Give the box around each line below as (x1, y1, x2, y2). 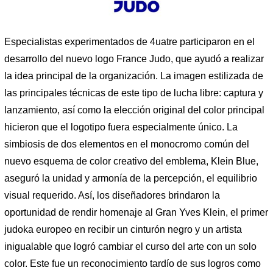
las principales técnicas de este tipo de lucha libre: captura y (4, 87, 263, 98)
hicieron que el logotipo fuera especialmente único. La (4, 121, 238, 132)
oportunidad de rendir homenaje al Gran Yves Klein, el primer (4, 207, 268, 218)
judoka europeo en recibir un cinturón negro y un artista (4, 224, 242, 235)
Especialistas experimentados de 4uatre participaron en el (4, 36, 255, 47)
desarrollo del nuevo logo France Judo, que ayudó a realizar (4, 53, 264, 64)
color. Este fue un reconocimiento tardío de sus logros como (4, 258, 261, 269)
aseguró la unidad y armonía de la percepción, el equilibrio (4, 172, 257, 183)
